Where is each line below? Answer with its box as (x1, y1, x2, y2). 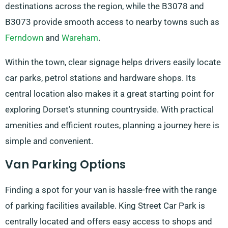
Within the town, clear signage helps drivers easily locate (5, 57, 221, 68)
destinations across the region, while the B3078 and (5, 1, 204, 12)
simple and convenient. (5, 136, 93, 147)
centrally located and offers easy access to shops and (5, 216, 212, 227)
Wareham (62, 33, 98, 43)
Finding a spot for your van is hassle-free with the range (5, 185, 217, 195)
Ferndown (5, 33, 43, 43)
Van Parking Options (5, 157, 126, 173)
